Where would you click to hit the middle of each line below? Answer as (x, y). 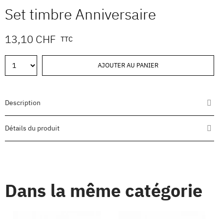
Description (23, 103)
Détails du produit (32, 128)
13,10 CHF (30, 39)
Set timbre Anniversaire (80, 14)
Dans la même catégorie (104, 191)
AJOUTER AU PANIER (128, 66)
